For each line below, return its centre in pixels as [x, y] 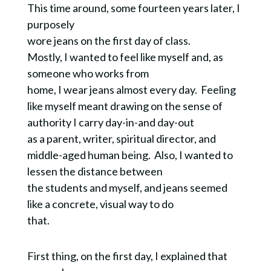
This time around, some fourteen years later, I [133, 8]
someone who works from [88, 73]
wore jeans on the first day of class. [109, 41]
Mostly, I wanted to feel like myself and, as [125, 57]
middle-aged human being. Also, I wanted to [130, 155]
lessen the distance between [95, 171]
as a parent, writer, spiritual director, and [121, 139]
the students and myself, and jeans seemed [127, 188]
